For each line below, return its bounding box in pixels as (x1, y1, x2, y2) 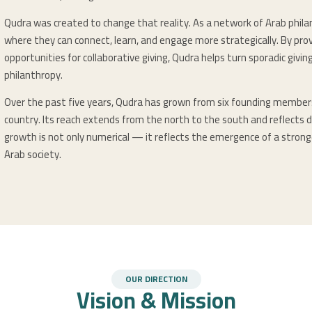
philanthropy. (4, 64, 63, 85)
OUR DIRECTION (125, 270, 187, 287)
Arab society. (4, 144, 61, 165)
